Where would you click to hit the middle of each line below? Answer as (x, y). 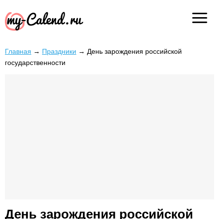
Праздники (59, 51)
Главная (18, 51)
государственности (35, 63)
